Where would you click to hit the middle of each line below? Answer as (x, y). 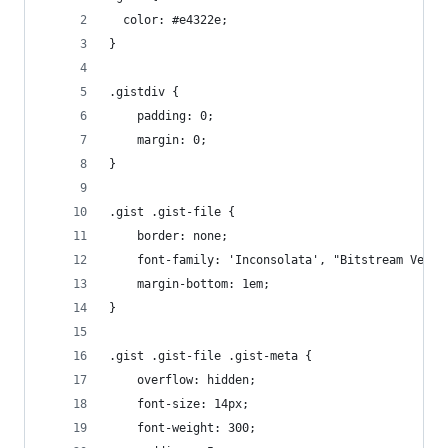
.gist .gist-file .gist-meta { (210, 356)
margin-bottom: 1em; (203, 284)
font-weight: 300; (196, 428)
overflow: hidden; (196, 380)
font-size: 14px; (193, 404)
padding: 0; (175, 116)
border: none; (182, 236)
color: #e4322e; (168, 20)
